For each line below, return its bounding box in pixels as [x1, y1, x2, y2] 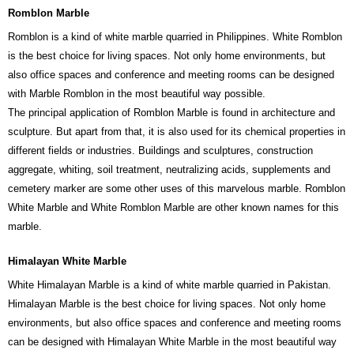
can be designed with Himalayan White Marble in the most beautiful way [8, 336, 337, 348]
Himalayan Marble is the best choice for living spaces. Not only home [8, 298, 326, 311]
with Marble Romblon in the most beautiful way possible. [8, 88, 265, 100]
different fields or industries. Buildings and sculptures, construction [8, 145, 313, 157]
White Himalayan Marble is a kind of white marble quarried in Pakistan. [8, 279, 331, 292]
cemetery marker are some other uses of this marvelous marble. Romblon [8, 183, 345, 195]
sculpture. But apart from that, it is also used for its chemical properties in [8, 126, 345, 138]
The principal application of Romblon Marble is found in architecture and [8, 107, 335, 119]
